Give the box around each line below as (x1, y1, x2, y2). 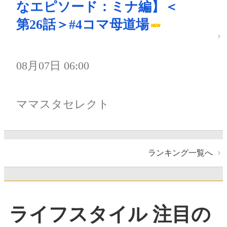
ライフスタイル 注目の (9, 204, 211, 225)
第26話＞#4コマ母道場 (16, 17, 149, 32)
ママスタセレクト (16, 98, 109, 111)
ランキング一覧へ (148, 148, 213, 157)
